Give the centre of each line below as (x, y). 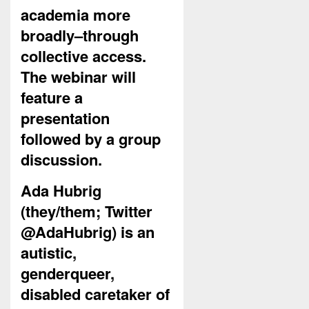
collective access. (83, 56)
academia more (76, 15)
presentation (65, 118)
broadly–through (80, 36)
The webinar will (78, 77)
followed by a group (91, 139)
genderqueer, (68, 273)
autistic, (49, 253)
